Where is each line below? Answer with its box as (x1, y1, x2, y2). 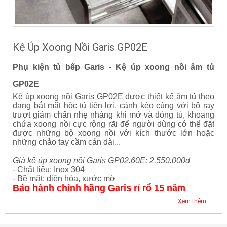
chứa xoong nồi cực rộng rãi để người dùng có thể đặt (13, 119, 214, 128)
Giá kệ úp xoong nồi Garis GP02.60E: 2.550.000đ (13, 156, 190, 165)
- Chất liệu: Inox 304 (13, 165, 85, 174)
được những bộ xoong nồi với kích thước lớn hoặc (13, 128, 214, 137)
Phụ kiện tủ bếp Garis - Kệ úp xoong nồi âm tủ (13, 62, 214, 71)
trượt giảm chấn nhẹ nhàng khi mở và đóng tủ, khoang (13, 110, 214, 119)
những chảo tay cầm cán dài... (13, 137, 121, 146)
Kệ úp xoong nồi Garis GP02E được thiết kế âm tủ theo (13, 92, 214, 101)
